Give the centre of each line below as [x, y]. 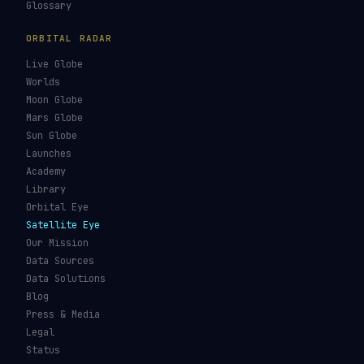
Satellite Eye [63, 225]
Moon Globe [54, 100]
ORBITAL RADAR [69, 38]
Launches [49, 154]
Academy [46, 171]
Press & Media [63, 314]
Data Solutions [66, 279]
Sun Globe [52, 136]
